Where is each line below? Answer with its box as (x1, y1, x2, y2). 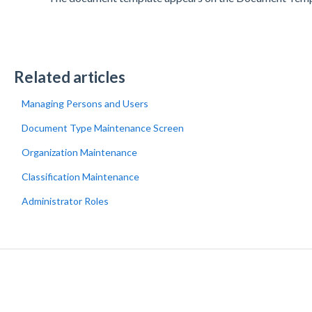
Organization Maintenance (21, 146, 137, 159)
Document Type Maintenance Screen (21, 122, 184, 134)
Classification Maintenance (21, 171, 139, 183)
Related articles (13, 68, 125, 87)
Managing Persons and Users (21, 97, 148, 110)
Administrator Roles (21, 195, 109, 208)
